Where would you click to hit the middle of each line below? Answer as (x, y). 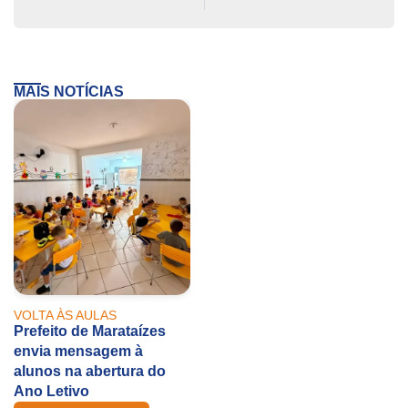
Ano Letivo (51, 392)
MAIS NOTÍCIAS (69, 92)
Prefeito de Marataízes (90, 331)
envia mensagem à (78, 352)
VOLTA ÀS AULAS (65, 316)
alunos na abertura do (90, 372)
